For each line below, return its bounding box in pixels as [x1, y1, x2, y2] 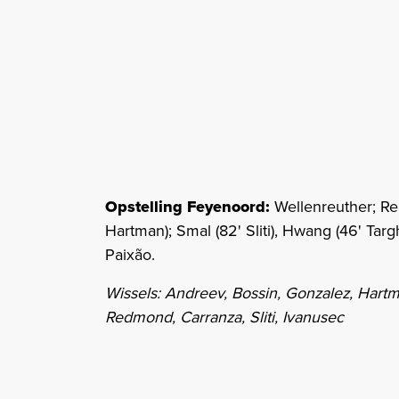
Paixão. [105, 243, 155, 267]
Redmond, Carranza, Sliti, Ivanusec [105, 305, 344, 330]
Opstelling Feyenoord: [105, 195, 274, 219]
